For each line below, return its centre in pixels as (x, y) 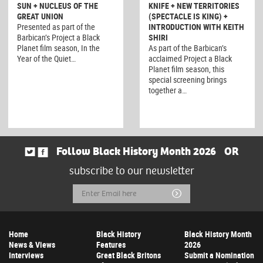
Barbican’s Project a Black (58, 37)
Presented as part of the (56, 26)
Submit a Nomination (219, 255)
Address (91, 211)
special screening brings (188, 79)
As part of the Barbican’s (188, 48)
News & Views (32, 245)
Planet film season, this (186, 69)
